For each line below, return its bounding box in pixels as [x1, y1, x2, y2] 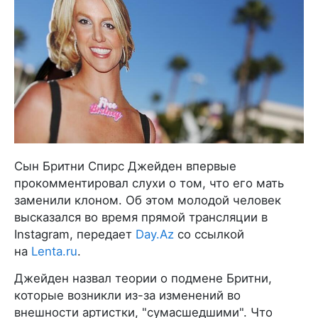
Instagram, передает [14, 227, 136, 242]
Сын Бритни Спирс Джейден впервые [14, 159, 236, 174]
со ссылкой [174, 227, 244, 242]
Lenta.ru [31, 244, 77, 259]
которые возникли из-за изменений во [14, 288, 241, 303]
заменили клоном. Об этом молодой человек [14, 193, 281, 208]
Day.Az [136, 227, 174, 242]
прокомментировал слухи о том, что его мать [14, 176, 284, 191]
